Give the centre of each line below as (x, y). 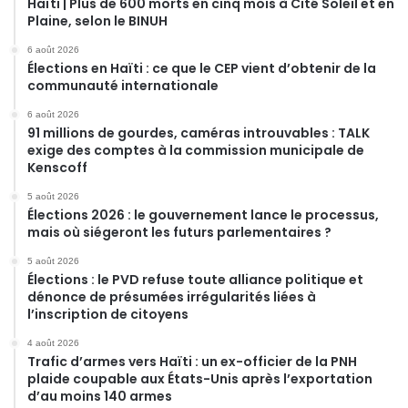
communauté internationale (123, 85)
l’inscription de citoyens (108, 314)
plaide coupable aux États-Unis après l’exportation (200, 378)
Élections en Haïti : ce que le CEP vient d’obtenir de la (202, 68)
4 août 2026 (53, 342)
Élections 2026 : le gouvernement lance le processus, (203, 214)
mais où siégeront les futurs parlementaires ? (179, 232)
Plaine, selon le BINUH (97, 20)
